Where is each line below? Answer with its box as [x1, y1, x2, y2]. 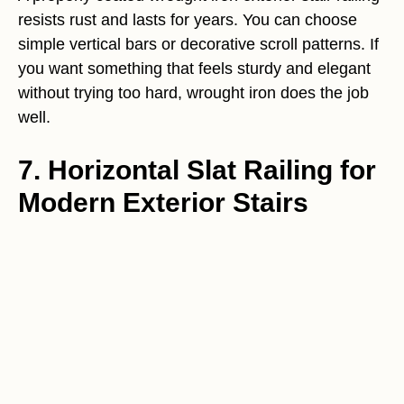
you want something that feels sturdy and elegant [18, 60, 371, 78]
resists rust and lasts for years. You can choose [18, 11, 357, 30]
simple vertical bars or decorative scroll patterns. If [18, 35, 379, 54]
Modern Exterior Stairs [18, 188, 308, 218]
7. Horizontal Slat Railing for [18, 155, 376, 186]
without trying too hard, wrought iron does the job [18, 84, 369, 103]
